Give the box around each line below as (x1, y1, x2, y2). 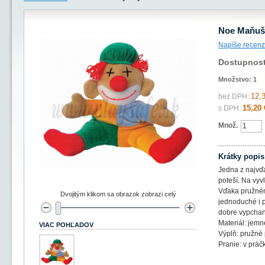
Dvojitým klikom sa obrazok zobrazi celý (60, 190, 176, 198)
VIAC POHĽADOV (39, 221, 93, 228)
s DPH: (218, 104, 241, 112)
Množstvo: (218, 76, 253, 83)
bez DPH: (218, 92, 249, 101)
